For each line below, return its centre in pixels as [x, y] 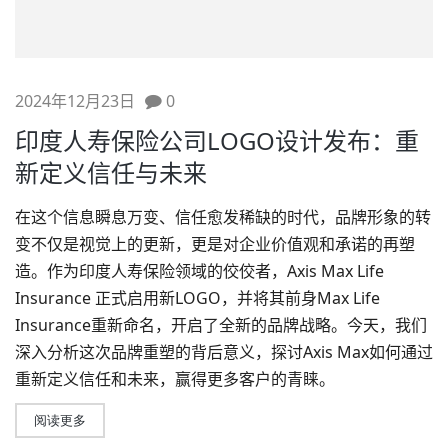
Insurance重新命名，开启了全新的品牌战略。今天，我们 [221, 324]
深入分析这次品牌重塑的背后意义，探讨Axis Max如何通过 [224, 351]
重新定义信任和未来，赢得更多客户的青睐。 [175, 378]
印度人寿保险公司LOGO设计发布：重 [217, 140]
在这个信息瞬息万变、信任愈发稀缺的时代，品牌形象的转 [223, 216]
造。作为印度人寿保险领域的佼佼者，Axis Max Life [199, 270]
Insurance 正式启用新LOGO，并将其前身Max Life [197, 297]
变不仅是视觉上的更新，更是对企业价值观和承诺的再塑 [215, 243]
